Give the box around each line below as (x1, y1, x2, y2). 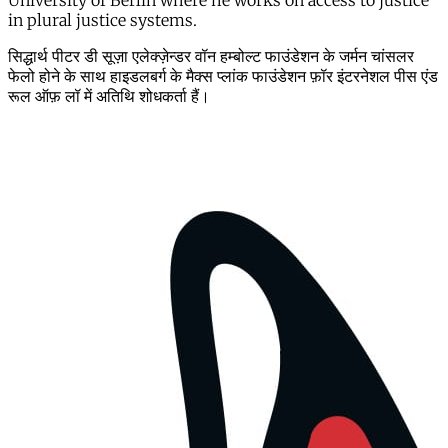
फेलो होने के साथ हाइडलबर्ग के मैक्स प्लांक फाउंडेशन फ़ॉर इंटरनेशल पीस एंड (8, 66, 438, 87)
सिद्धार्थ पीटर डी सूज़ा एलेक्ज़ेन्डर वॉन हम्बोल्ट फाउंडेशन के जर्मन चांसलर (8, 46, 414, 67)
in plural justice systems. (8, 10, 197, 31)
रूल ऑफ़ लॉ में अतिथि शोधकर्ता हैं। (8, 86, 210, 107)
